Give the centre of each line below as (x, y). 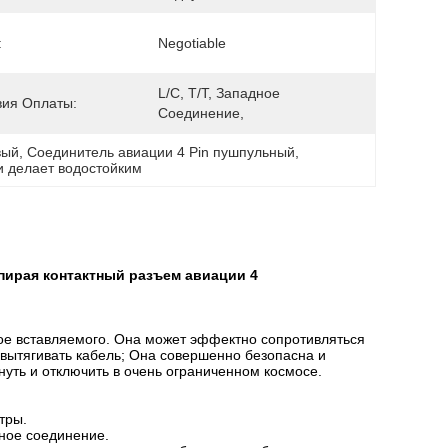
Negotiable (192, 43)
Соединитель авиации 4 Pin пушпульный (161, 152)
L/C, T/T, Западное (219, 93)
